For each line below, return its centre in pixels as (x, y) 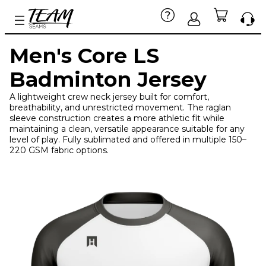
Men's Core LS (84, 56)
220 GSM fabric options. (59, 150)
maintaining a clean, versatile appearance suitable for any (127, 129)
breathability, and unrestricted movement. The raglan (120, 107)
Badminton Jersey (108, 79)
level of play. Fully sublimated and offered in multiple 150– (128, 140)
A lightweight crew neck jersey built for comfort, (109, 97)
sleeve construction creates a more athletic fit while (117, 118)
